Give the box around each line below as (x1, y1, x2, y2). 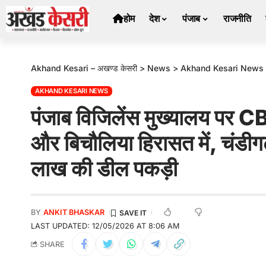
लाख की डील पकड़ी (31, 156, 178, 182)
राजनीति (223, 12, 251, 24)
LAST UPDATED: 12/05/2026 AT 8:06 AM (31, 221, 179, 230)
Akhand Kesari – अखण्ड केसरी (31, 63, 137, 73)
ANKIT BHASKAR (43, 208, 105, 217)
